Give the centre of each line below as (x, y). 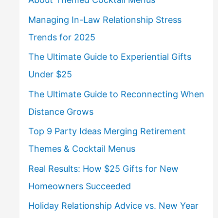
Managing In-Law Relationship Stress (105, 19)
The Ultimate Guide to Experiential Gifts (109, 57)
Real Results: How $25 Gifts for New (103, 168)
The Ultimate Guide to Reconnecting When (116, 94)
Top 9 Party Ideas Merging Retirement (107, 131)
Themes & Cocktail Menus (82, 149)
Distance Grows (61, 111)
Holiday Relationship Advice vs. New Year (113, 206)
